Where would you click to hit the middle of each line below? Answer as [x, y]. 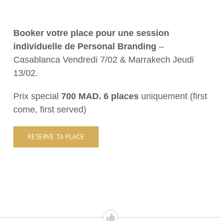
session [153, 33]
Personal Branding [117, 46]
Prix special [36, 96]
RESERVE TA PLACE [56, 136]
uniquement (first [174, 96]
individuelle [38, 46]
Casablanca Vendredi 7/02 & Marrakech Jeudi [104, 59]
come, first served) [50, 109]
